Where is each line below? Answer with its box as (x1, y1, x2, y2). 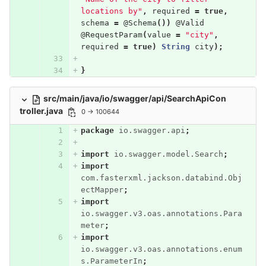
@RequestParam (80, 30, 142, 40)
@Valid (175, 18, 204, 28)
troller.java (20, 106, 65, 116)
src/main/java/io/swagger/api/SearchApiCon (43, 93, 226, 104)
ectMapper (80, 185, 123, 194)
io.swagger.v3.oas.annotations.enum (80, 244, 242, 254)
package (80, 125, 114, 135)
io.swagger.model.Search (113, 149, 223, 159)
